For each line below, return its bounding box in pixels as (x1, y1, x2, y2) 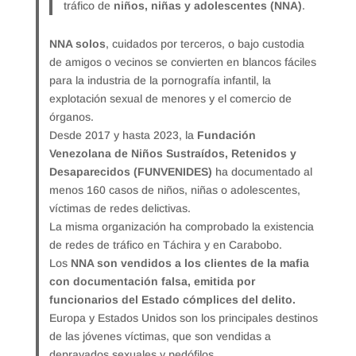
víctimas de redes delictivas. (49, 201, 192, 215)
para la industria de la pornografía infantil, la (49, 73, 272, 87)
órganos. (49, 110, 95, 123)
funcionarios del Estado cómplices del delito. (49, 292, 296, 306)
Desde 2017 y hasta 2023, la (49, 128, 198, 141)
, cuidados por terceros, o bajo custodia (106, 37, 305, 50)
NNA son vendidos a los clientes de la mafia (71, 256, 310, 269)
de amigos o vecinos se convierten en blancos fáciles (49, 55, 317, 68)
